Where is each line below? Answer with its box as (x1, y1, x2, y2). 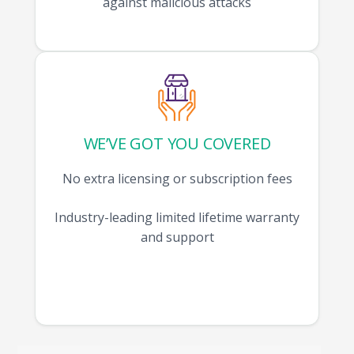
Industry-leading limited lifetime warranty (55, 209, 299, 227)
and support (140, 228, 214, 247)
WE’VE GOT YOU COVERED (83, 133, 271, 155)
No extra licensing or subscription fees (62, 170, 292, 188)
